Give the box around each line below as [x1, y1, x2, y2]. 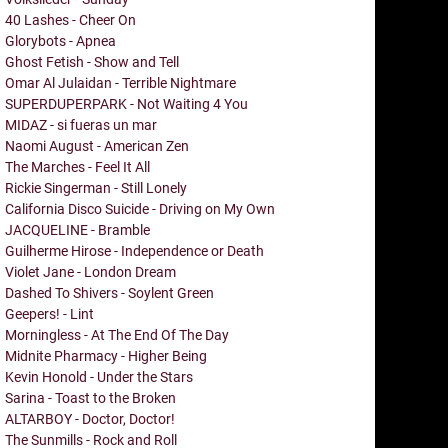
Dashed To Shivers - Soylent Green [5, 284, 214, 301]
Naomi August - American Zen [5, 137, 189, 154]
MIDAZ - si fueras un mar [5, 116, 157, 133]
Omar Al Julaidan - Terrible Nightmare [5, 74, 236, 91]
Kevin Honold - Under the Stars [5, 368, 193, 385]
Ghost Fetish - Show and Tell [5, 53, 179, 70]
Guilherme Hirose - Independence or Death [5, 242, 264, 259]
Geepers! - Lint [5, 305, 94, 322]
